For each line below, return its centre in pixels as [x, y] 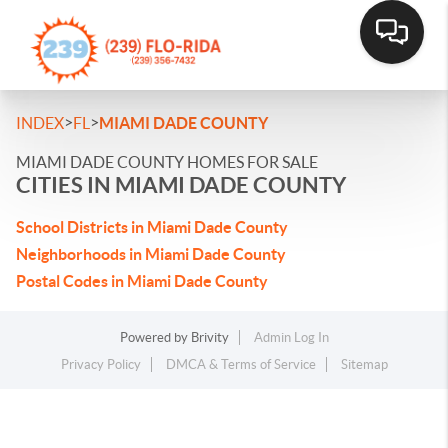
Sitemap [364, 364]
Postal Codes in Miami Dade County [142, 281]
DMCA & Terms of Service [240, 364]
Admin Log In [291, 337]
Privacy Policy [100, 364]
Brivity [209, 337]
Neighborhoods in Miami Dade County [151, 254]
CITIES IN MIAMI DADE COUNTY [181, 184]
